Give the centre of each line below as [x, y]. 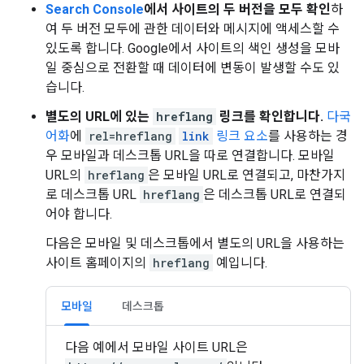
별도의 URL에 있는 [99, 117]
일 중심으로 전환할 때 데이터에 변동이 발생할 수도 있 [193, 68]
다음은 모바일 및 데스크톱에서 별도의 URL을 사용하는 [195, 243]
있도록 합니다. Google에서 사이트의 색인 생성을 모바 [193, 48]
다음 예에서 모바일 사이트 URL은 [156, 347]
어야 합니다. [79, 214]
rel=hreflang [130, 136]
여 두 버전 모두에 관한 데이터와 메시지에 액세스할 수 [193, 29]
